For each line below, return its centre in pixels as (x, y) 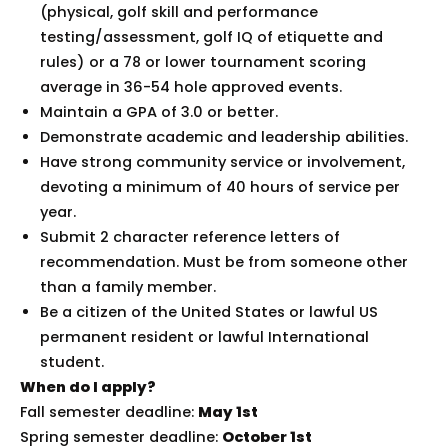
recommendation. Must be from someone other (224, 261)
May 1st (228, 411)
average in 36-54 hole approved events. (191, 86)
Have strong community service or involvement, (222, 161)
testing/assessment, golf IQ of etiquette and (211, 36)
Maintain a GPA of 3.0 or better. (159, 111)
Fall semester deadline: (109, 411)
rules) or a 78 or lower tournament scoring (203, 61)
